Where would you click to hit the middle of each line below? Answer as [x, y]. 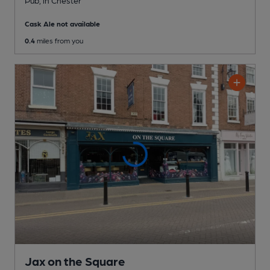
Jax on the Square [75, 261]
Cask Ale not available [62, 23]
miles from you [59, 40]
